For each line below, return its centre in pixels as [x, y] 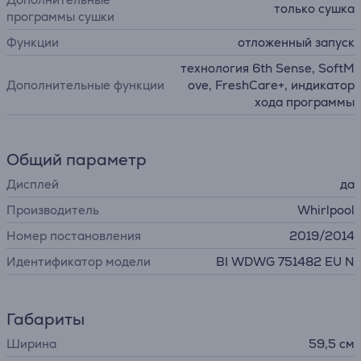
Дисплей [33, 184]
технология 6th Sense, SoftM [268, 68]
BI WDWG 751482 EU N [285, 261]
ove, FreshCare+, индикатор [271, 85]
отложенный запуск [296, 42]
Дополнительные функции [85, 85]
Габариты [46, 319]
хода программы [305, 102]
